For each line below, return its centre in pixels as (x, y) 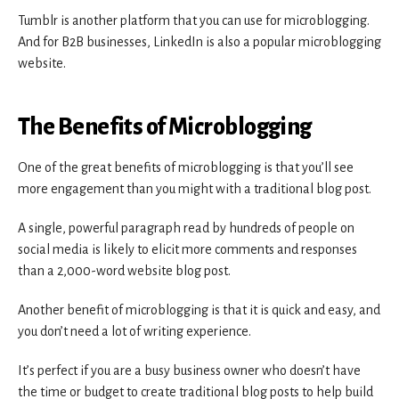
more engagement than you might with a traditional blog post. (195, 188)
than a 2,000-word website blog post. (124, 270)
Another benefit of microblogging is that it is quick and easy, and (199, 309)
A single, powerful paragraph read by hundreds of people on (186, 228)
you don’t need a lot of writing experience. (134, 331)
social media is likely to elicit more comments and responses (187, 249)
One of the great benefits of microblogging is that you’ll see (186, 167)
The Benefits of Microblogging (165, 127)
